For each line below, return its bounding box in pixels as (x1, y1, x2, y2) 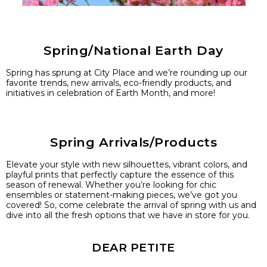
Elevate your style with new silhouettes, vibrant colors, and (6, 159, 247, 170)
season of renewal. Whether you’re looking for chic (6, 179, 216, 190)
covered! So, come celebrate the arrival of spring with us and (6, 200, 256, 210)
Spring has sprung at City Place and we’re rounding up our (6, 67, 247, 78)
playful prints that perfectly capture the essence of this (6, 169, 234, 180)
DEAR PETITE (92, 240, 175, 254)
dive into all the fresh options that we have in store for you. (6, 210, 250, 221)
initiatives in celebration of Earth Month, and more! (6, 88, 215, 98)
